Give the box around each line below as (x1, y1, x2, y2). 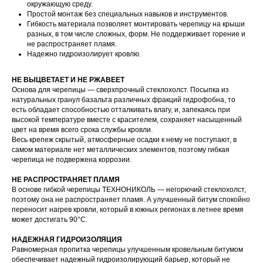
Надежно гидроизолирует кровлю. (27, 50, 141, 58)
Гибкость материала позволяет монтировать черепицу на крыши (27, 20, 245, 28)
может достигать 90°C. (12, 215, 87, 224)
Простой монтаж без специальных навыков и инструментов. (27, 10, 228, 18)
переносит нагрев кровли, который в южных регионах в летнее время (12, 205, 244, 214)
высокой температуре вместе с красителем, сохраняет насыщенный (12, 116, 242, 124)
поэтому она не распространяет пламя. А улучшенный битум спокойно (12, 195, 250, 204)
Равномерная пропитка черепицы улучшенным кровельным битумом (12, 245, 243, 254)
